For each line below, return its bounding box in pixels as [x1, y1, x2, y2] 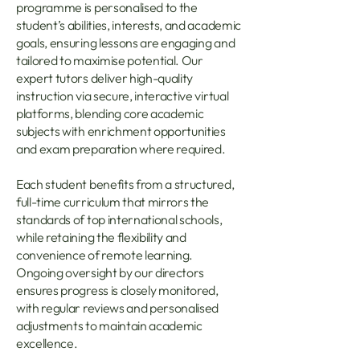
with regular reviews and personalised [16, 300, 219, 316]
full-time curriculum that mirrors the [16, 194, 210, 210]
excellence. [16, 335, 78, 351]
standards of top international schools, [16, 211, 223, 227]
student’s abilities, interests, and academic [16, 17, 241, 33]
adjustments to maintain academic [16, 317, 202, 333]
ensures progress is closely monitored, [16, 282, 219, 298]
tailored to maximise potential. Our [16, 52, 203, 68]
